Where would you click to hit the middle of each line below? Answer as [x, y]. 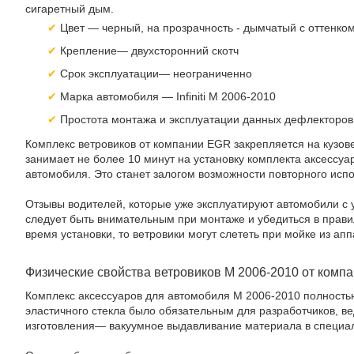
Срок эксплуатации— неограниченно [156, 73]
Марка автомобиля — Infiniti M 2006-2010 [168, 96]
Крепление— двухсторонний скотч [150, 51]
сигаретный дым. [70, 9]
